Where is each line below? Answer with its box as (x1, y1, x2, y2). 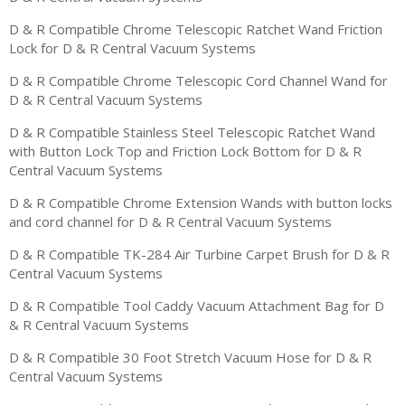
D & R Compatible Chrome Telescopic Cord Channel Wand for (9, 71, 388, 89)
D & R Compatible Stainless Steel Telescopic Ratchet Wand (9, 122, 375, 141)
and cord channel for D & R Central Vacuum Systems (9, 212, 332, 231)
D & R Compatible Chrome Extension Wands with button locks (9, 193, 392, 212)
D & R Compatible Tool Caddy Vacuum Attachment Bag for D (9, 296, 384, 315)
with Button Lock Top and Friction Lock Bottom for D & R (9, 141, 362, 160)
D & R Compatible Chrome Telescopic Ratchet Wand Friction (9, 19, 382, 38)
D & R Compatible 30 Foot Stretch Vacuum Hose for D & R (9, 347, 372, 366)
